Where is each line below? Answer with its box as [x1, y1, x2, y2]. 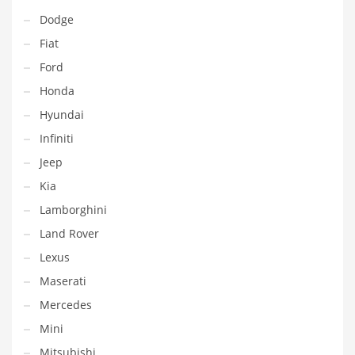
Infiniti [40, 130, 74, 146]
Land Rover [40, 225, 99, 241]
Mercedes [40, 296, 92, 312]
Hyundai [40, 106, 84, 122]
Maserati [40, 273, 86, 288]
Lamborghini [40, 201, 107, 217]
